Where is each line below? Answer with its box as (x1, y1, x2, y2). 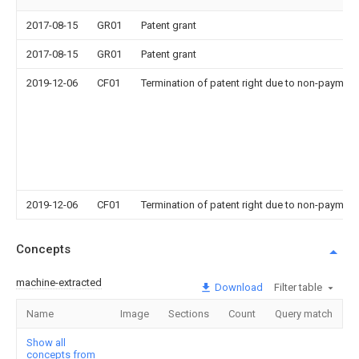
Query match (275, 307, 333, 320)
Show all (26, 336, 66, 349)
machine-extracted (16, 276, 102, 288)
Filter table (274, 280, 322, 293)
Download (212, 280, 263, 293)
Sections (168, 307, 209, 320)
